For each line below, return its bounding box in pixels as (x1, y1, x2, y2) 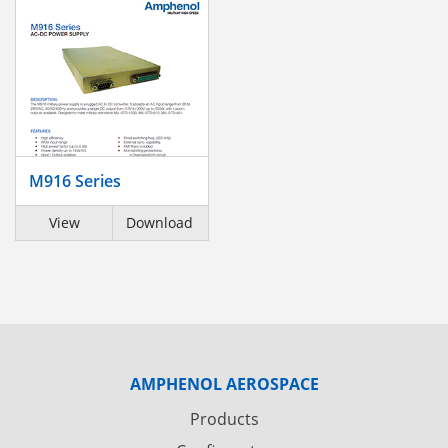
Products (189, 407, 259, 430)
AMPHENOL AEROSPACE (129, 372, 319, 395)
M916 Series (29, 170, 121, 193)
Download (126, 213, 194, 233)
